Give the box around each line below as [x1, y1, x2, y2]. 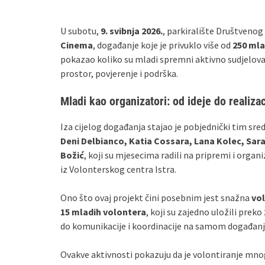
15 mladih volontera [60, 206, 146, 218]
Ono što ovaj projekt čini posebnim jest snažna [60, 192, 251, 203]
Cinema [60, 39, 93, 51]
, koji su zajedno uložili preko [146, 206, 264, 218]
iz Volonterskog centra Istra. [60, 163, 176, 175]
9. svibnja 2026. [101, 25, 163, 37]
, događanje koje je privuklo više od [93, 39, 232, 51]
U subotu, [60, 25, 101, 37]
